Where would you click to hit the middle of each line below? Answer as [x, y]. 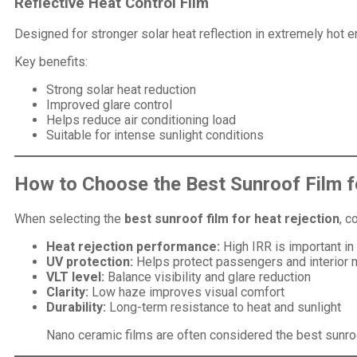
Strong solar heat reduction [121, 90]
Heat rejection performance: [133, 247]
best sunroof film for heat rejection [232, 219]
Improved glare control [109, 105]
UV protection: [90, 262]
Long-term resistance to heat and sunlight [224, 308]
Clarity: [67, 292]
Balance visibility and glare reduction [208, 277]
